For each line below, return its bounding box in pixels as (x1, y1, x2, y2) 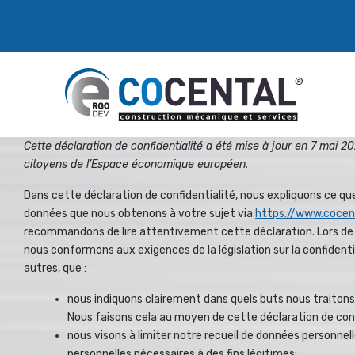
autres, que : (24, 261, 86, 275)
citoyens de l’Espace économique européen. (24, 157, 248, 171)
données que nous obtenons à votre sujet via (24, 206, 255, 220)
